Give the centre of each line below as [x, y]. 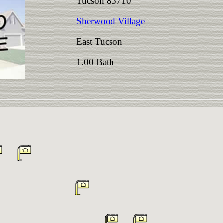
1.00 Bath [97, 62]
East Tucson [99, 42]
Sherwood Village [110, 21]
